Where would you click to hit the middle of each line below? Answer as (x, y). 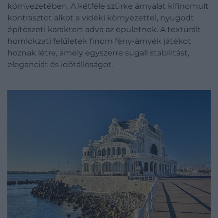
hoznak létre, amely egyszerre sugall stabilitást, (98, 53)
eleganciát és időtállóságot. (60, 64)
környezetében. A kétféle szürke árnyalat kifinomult (108, 6)
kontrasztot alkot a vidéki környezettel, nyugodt (101, 18)
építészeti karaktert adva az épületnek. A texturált (104, 29)
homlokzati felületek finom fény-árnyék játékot (99, 41)
